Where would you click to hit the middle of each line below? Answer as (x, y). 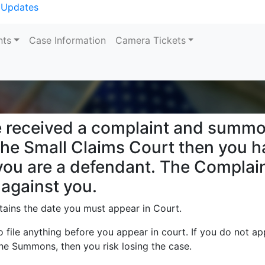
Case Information (67, 40)
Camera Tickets (150, 40)
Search (18, 64)
